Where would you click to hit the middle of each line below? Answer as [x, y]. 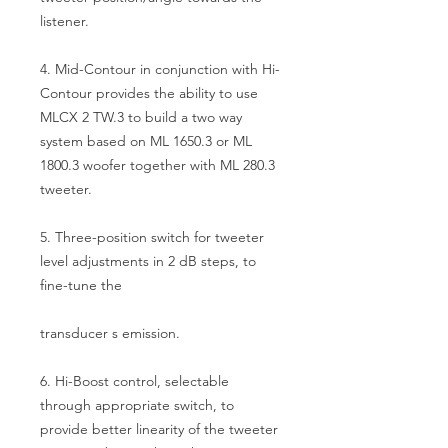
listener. [64, 21]
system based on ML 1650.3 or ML [146, 141]
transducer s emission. [110, 333]
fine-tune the [81, 285]
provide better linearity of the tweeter [159, 429]
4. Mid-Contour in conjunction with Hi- [160, 69]
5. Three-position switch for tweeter [152, 237]
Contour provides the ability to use [149, 93]
